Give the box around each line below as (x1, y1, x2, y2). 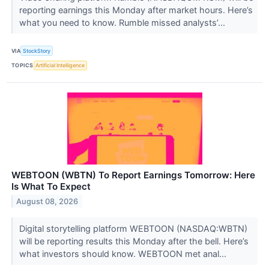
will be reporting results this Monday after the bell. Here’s (19, 235, 249, 246)
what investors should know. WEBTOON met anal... (19, 248, 229, 259)
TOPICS (11, 62, 34, 69)
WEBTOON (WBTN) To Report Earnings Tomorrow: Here (11, 169, 255, 181)
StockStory (23, 47, 51, 55)
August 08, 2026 (16, 196, 79, 206)
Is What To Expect (11, 180, 91, 192)
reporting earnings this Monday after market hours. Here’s (19, 5, 253, 16)
